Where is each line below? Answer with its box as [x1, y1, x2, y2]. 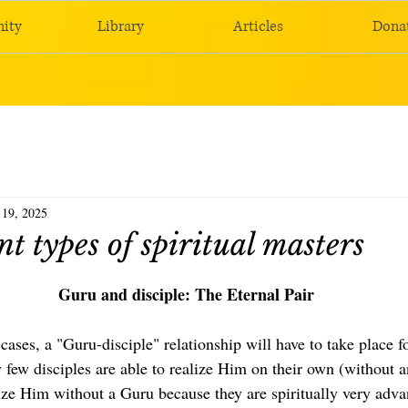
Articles [233, 16, 283, 36]
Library [97, 16, 144, 36]
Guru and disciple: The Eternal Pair [57, 282, 314, 306]
